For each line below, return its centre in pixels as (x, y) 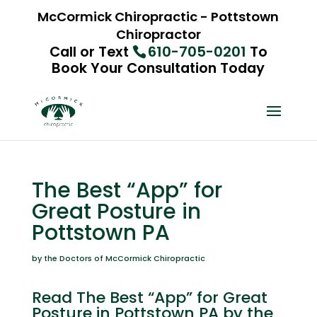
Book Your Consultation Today (158, 68)
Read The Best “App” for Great (149, 298)
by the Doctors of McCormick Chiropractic (118, 258)
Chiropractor (158, 34)
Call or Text (91, 51)
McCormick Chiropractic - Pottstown (158, 16)
